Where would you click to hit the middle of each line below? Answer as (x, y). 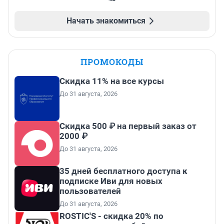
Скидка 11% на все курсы (112, 81)
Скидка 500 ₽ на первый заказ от (128, 126)
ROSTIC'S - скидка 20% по (111, 216)
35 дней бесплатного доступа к (123, 171)
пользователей (90, 191)
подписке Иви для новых (111, 181)
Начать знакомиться (106, 21)
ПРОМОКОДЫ (112, 62)
